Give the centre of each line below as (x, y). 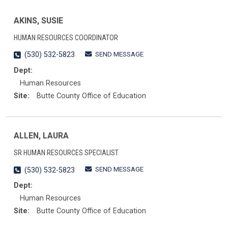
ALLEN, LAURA (41, 136)
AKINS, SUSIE (38, 20)
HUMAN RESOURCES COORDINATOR (66, 38)
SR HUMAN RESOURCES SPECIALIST (66, 153)
